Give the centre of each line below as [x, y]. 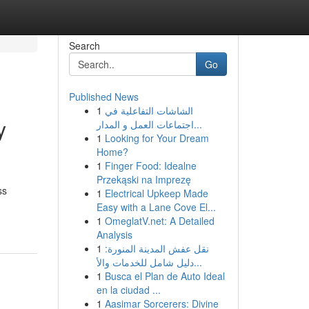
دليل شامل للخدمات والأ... [198, 262]
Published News [103, 97]
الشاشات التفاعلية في [149, 110]
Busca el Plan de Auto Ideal [165, 276]
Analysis [114, 235]
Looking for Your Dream [157, 138]
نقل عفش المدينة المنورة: [157, 248]
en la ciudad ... [128, 290]
